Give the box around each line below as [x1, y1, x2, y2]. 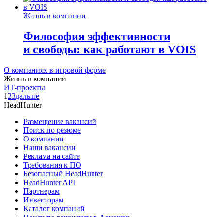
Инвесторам [23, 196, 63, 204]
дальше [15, 92, 39, 101]
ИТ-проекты [4, 83, 45, 92]
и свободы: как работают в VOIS [23, 43, 196, 56]
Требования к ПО [23, 161, 81, 170]
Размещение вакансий [23, 117, 96, 126]
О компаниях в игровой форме [4, 66, 106, 75]
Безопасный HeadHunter [23, 170, 103, 178]
